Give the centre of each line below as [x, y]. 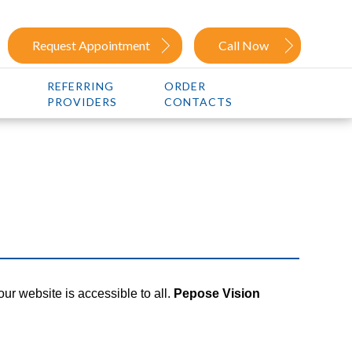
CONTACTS [198, 102]
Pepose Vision [217, 293]
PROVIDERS [82, 102]
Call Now [244, 45]
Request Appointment [91, 45]
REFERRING [80, 86]
